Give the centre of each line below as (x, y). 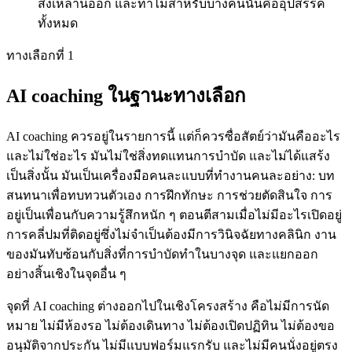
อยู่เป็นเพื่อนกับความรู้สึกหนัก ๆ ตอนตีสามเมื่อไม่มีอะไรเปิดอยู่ (174, 215)
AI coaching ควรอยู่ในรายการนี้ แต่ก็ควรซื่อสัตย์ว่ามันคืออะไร (173, 137)
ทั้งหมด (58, 23)
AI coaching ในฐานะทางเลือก (126, 96)
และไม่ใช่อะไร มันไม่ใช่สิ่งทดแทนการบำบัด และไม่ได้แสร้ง (168, 156)
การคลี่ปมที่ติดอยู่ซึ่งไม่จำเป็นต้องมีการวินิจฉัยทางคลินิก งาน (171, 235)
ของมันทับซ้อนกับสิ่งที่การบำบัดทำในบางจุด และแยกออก (162, 255)
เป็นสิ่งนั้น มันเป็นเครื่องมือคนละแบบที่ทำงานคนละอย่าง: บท (170, 176)
